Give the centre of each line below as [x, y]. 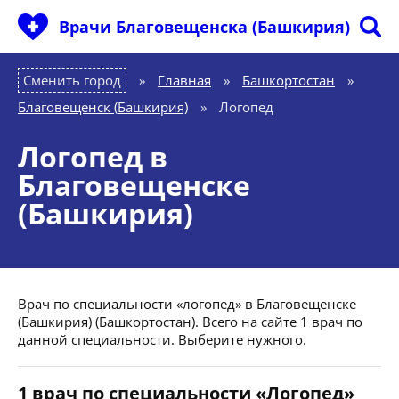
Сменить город [72, 80]
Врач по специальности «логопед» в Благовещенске [187, 304]
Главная [184, 80]
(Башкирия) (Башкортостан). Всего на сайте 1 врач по [190, 322]
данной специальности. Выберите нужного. [162, 339]
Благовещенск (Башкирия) [103, 107]
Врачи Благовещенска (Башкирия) [204, 27]
